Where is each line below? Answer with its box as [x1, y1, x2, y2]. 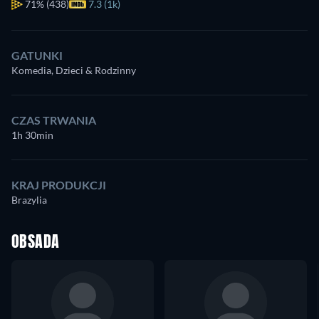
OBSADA [11, 235, 60, 251]
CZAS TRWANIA [11, 113, 96, 127]
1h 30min [11, 129, 53, 141]
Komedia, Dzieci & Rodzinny [11, 64, 136, 76]
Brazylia [11, 194, 47, 206]
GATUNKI [11, 48, 63, 62]
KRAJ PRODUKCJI [11, 178, 106, 192]
